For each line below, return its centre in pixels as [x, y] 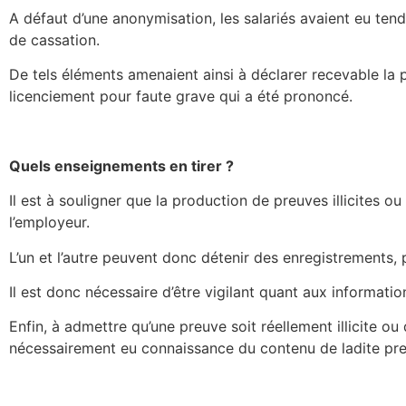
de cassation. [54, 39]
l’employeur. [49, 222]
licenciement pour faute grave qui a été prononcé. [181, 96]
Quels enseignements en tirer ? [121, 165]
